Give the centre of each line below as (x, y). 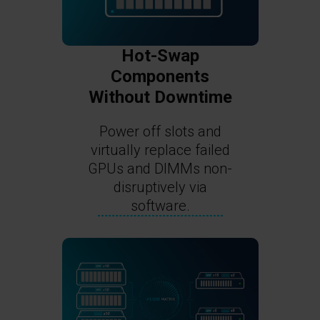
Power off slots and (160, 131)
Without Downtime (160, 97)
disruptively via (160, 187)
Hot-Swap (160, 55)
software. (160, 205)
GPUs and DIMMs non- (160, 168)
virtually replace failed (160, 150)
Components (160, 76)
